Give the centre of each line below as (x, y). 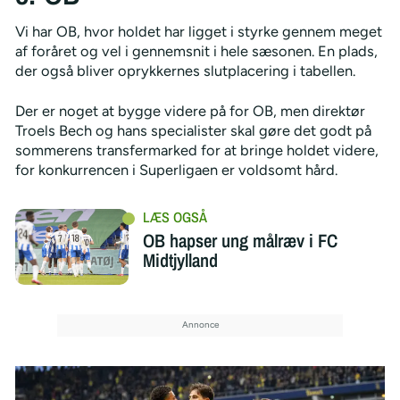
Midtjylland (180, 260)
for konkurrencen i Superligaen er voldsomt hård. (176, 170)
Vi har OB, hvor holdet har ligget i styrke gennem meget (198, 32)
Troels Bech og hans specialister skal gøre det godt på (193, 131)
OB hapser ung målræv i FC (240, 241)
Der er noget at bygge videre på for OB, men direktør (190, 111)
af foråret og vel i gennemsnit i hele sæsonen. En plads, (196, 51)
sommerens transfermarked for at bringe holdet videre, (196, 150)
